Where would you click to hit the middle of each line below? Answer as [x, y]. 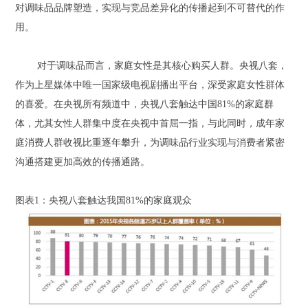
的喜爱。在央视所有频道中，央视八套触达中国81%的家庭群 [145, 104]
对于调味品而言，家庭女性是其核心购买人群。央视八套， [163, 65]
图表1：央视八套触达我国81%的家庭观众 [104, 200]
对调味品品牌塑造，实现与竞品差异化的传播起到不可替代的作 [150, 8]
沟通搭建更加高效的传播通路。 [83, 162]
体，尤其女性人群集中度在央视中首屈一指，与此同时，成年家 [150, 123]
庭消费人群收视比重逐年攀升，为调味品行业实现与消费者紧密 [150, 142]
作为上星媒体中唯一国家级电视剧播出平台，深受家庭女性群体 [150, 85]
